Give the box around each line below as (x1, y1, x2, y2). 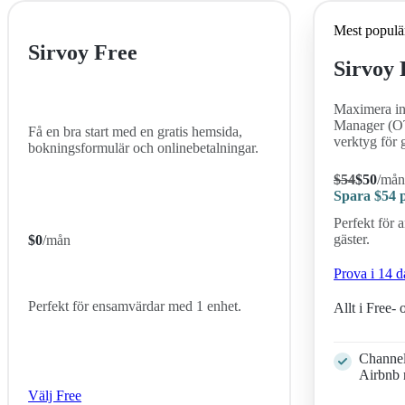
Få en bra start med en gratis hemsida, (28, 123, 243, 139)
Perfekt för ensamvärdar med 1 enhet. (28, 298, 242, 315)
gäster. (334, 231, 371, 248)
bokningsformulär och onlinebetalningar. (28, 139, 259, 155)
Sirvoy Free (28, 41, 138, 65)
